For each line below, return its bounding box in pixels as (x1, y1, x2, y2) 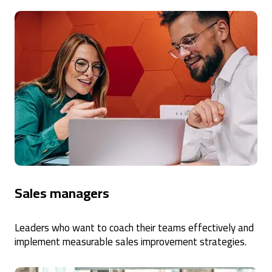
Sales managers (15, 180, 109, 206)
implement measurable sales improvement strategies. (15, 231, 246, 251)
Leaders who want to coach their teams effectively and (15, 217, 254, 237)
